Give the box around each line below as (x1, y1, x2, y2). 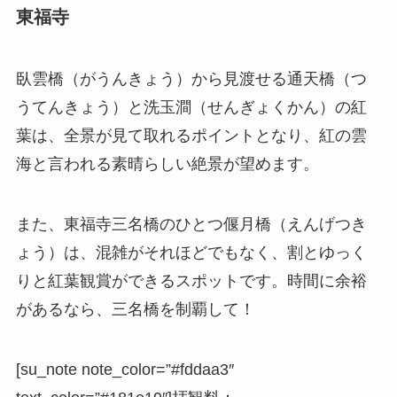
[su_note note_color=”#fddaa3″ (15, 360, 234, 378)
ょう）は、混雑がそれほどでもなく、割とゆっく (15, 243, 367, 261)
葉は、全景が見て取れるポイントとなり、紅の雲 (15, 126, 367, 144)
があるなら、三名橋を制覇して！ (15, 300, 255, 318)
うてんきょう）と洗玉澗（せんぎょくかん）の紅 (15, 97, 367, 116)
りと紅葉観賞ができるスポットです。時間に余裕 (15, 271, 367, 290)
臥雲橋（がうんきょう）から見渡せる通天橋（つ (15, 69, 367, 88)
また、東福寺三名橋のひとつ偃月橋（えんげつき (15, 214, 367, 233)
